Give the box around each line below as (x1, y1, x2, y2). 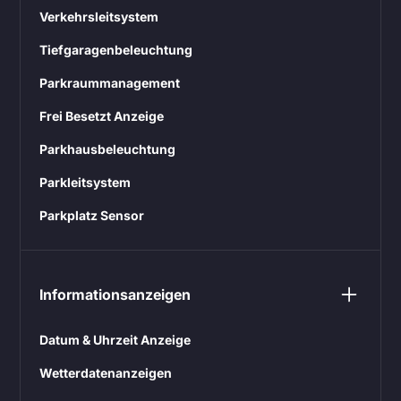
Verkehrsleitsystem (39, 8, 159, 24)
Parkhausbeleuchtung (39, 141, 176, 157)
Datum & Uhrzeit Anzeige (39, 331, 192, 347)
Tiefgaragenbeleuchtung (39, 41, 193, 57)
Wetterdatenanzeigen (39, 364, 173, 380)
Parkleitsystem (39, 174, 132, 190)
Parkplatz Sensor (39, 207, 145, 223)
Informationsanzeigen (39, 285, 192, 303)
